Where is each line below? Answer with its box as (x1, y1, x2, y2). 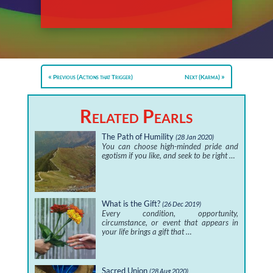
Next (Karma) (184, 73, 220, 81)
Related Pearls (80, 105, 193, 127)
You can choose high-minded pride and (101, 141, 239, 152)
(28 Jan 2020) (175, 133, 214, 141)
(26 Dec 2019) (161, 200, 201, 208)
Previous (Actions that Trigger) (53, 73, 133, 81)
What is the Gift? (101, 199, 160, 209)
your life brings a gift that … (101, 227, 191, 237)
